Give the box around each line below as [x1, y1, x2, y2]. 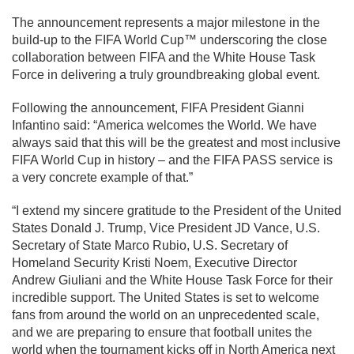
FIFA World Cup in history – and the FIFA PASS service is [12, 153, 333, 168]
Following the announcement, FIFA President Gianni [12, 101, 304, 115]
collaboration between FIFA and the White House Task [12, 51, 315, 65]
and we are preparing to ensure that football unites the [12, 326, 312, 340]
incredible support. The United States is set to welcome [12, 291, 319, 305]
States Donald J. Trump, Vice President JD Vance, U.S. [12, 221, 320, 235]
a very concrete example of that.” [12, 171, 193, 185]
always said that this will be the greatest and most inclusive [12, 136, 341, 150]
